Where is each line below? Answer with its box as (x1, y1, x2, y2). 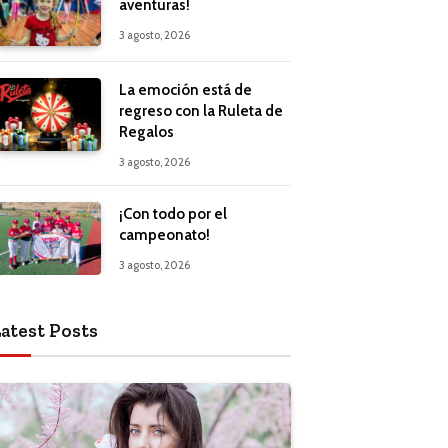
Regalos (119, 122, 174, 141)
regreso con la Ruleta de (119, 101, 283, 120)
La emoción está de (119, 80, 252, 99)
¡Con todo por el (119, 204, 227, 223)
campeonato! (119, 225, 210, 244)
